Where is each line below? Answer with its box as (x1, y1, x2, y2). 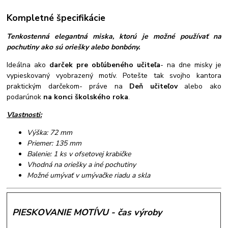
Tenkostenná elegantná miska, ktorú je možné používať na (7, 31, 221, 41)
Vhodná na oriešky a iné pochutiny (27, 159, 136, 169)
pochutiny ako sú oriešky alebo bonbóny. (7, 42, 140, 52)
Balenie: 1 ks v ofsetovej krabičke (27, 149, 131, 159)
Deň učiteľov (129, 81, 178, 91)
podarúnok (7, 92, 44, 102)
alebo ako (177, 81, 221, 91)
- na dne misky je (160, 60, 221, 70)
